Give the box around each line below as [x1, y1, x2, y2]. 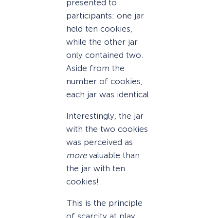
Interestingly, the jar [66, 110, 144, 121]
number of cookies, [66, 76, 143, 86]
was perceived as [66, 137, 133, 147]
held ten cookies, [66, 23, 132, 34]
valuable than [87, 150, 140, 160]
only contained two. [66, 50, 143, 60]
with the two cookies [66, 124, 148, 134]
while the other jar [66, 36, 138, 47]
